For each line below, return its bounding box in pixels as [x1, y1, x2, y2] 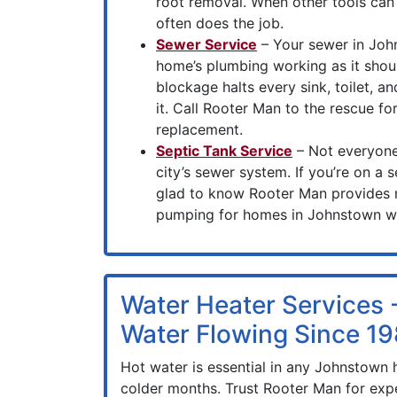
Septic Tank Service [156, 142, 292, 160]
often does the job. [156, 14, 284, 32]
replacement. [156, 121, 243, 138]
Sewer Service [156, 35, 257, 53]
